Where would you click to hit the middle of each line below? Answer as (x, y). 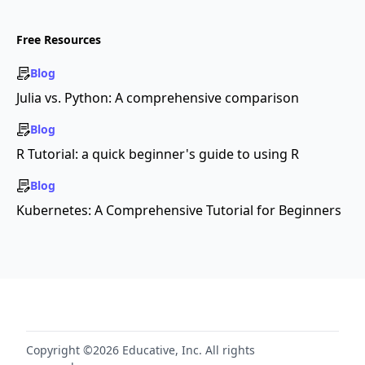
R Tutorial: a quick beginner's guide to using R (158, 154)
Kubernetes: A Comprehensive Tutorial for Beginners (179, 210)
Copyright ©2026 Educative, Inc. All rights (141, 350)
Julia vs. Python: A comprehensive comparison (158, 98)
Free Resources (59, 40)
